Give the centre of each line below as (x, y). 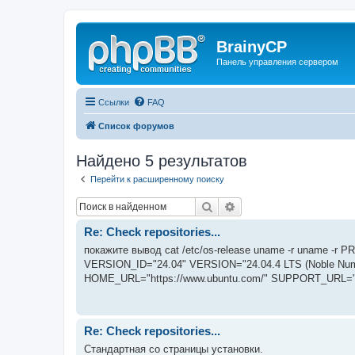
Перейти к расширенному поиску (157, 179)
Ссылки (114, 102)
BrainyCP (252, 47)
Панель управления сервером (277, 62)
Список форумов (136, 126)
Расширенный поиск (290, 206)
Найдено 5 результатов (162, 160)
